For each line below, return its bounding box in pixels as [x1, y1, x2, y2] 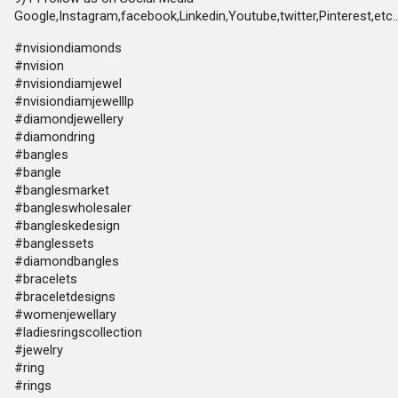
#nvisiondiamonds [14, 40, 122, 56]
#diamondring [14, 129, 95, 145]
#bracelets [14, 271, 77, 287]
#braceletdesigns [14, 289, 115, 305]
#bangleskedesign [14, 218, 120, 234]
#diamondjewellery [14, 111, 123, 127]
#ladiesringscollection [14, 324, 142, 340]
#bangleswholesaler [14, 200, 131, 216]
